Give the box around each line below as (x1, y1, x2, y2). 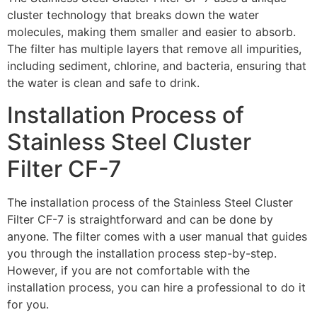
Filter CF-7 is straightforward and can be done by (7, 212, 273, 226)
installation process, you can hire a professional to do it (7, 279, 306, 294)
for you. (7, 296, 49, 311)
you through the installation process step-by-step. (7, 246, 277, 260)
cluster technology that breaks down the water (7, 8, 259, 23)
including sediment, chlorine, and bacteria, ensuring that (7, 59, 306, 74)
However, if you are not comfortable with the (7, 263, 250, 277)
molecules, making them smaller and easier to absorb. (7, 25, 296, 40)
